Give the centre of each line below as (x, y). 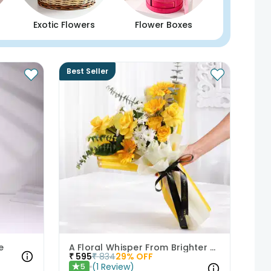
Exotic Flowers (64, 24)
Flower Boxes (164, 24)
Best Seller (87, 71)
